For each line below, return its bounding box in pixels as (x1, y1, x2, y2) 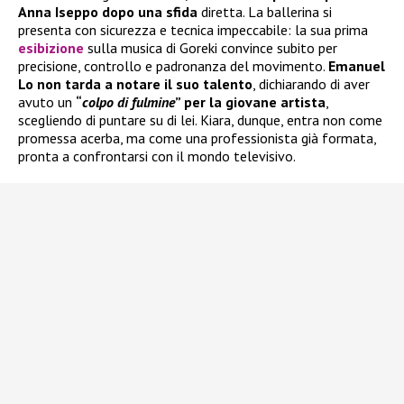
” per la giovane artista (175, 93, 326, 112)
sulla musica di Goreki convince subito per (87, 39, 337, 58)
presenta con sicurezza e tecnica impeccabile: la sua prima (18, 21, 368, 40)
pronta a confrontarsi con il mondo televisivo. (18, 147, 296, 166)
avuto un (18, 93, 76, 112)
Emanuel (328, 57, 385, 76)
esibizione (18, 39, 87, 58)
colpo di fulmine (82, 93, 175, 112)
